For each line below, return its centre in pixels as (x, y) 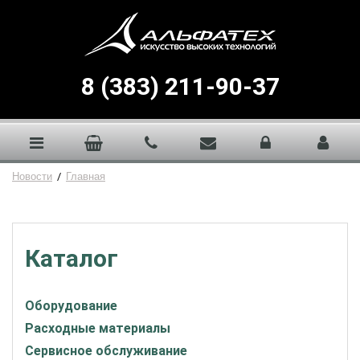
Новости (32, 176)
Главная (86, 176)
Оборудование (71, 306)
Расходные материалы (98, 328)
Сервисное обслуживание (106, 351)
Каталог (72, 258)
